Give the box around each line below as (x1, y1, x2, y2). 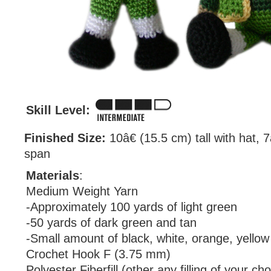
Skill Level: (26, 103, 90, 117)
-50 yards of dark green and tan (26, 216, 197, 229)
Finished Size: (24, 131, 106, 145)
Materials (26, 169, 79, 182)
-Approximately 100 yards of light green (26, 200, 237, 214)
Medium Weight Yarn (26, 184, 138, 198)
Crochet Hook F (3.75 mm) (26, 247, 171, 261)
